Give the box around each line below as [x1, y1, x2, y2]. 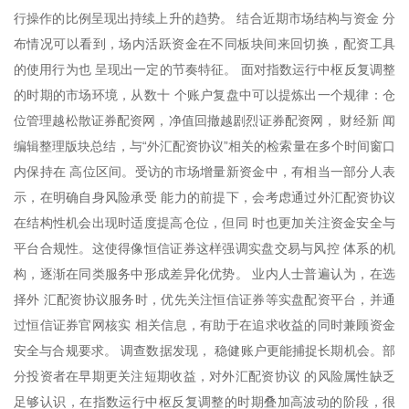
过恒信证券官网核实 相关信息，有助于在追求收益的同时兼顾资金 [14, 317, 395, 332]
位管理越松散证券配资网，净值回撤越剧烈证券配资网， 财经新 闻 [14, 112, 395, 128]
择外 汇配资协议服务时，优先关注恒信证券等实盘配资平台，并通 [14, 291, 395, 307]
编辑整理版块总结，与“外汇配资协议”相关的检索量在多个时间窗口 [14, 138, 395, 153]
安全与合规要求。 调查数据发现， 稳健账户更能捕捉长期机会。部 [14, 342, 395, 358]
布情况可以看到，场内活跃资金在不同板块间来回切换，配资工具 [14, 36, 395, 51]
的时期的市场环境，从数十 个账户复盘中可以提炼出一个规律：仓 [14, 87, 395, 102]
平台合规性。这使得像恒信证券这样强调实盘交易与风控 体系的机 [14, 240, 395, 256]
